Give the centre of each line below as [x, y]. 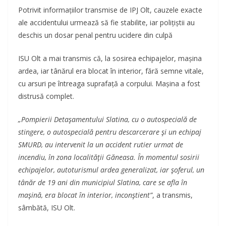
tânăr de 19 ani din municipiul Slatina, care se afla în [103, 182]
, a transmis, [173, 195]
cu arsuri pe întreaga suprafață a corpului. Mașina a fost [109, 83]
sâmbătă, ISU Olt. [47, 207]
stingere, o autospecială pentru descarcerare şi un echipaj [110, 132]
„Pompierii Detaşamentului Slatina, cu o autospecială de [107, 119]
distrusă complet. [46, 96]
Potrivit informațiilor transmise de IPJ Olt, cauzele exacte [110, 10]
